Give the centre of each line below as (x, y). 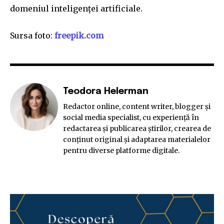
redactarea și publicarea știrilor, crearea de (137, 128)
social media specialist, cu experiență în (131, 117)
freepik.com (79, 35)
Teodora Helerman (106, 91)
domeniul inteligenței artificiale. (76, 8)
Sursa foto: (32, 35)
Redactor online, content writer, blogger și (137, 106)
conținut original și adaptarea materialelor (137, 139)
